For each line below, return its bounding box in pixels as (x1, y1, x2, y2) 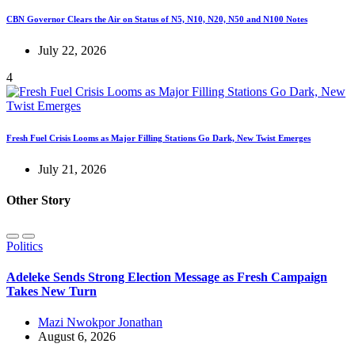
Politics (6, 239, 43, 253)
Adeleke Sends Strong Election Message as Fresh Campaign (6, 269, 327, 284)
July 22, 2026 (38, 44, 106, 58)
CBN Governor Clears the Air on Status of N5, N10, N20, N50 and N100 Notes (6, 14, 307, 25)
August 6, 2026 (38, 330, 116, 344)
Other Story (6, 193, 71, 208)
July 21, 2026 (38, 162, 106, 177)
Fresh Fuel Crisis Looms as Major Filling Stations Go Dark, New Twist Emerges (6, 133, 311, 143)
